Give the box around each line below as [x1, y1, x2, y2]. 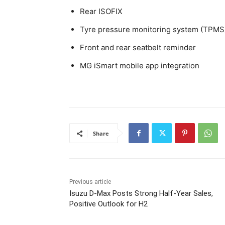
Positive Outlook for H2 [69, 199, 148, 209]
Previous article [69, 178, 111, 186]
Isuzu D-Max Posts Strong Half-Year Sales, [69, 189, 213, 198]
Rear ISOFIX [80, 7, 123, 17]
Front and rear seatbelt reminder [80, 43, 196, 53]
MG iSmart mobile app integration [80, 61, 199, 71]
